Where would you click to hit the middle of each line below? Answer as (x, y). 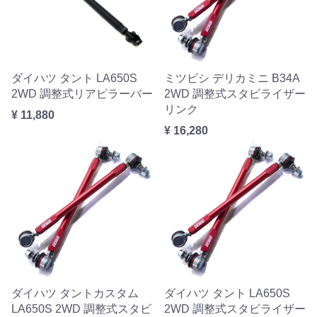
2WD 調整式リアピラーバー (82, 94)
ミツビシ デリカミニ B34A (232, 78)
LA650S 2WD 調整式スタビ (81, 309)
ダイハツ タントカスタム (75, 293)
